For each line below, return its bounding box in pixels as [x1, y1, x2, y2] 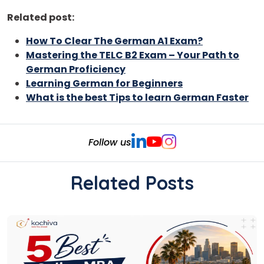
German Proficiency [26, 62, 126, 76]
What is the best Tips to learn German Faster [26, 90, 249, 104]
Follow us [88, 136, 131, 150]
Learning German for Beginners [26, 76, 183, 90]
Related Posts [70, 170, 194, 194]
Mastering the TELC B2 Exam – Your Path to [26, 48, 239, 62]
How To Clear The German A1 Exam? [26, 34, 203, 48]
